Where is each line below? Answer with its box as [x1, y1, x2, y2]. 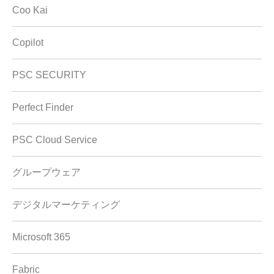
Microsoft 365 [12, 232, 70, 243]
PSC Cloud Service [12, 135, 97, 146]
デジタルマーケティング [12, 199, 120, 210]
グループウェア [12, 167, 81, 178]
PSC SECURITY [12, 70, 86, 81]
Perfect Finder [12, 102, 73, 113]
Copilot [12, 37, 43, 48]
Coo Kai [12, 5, 48, 16]
